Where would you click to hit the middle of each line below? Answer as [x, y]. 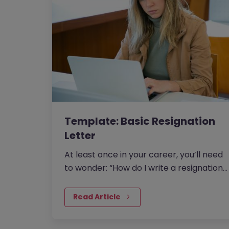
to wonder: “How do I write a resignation [143, 168]
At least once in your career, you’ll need [143, 155]
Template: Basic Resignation [140, 121]
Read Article [97, 197]
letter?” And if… [94, 181]
